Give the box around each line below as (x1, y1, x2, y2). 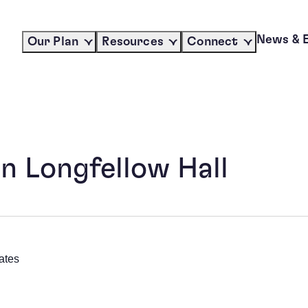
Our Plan (27, 35, 79, 48)
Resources (102, 35, 164, 48)
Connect (187, 35, 239, 48)
